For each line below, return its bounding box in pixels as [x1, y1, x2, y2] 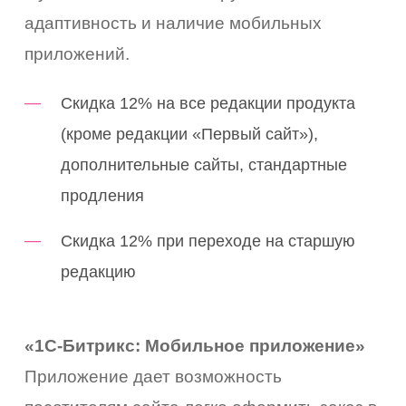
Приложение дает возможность [24, 366, 283, 386]
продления [61, 186, 145, 205]
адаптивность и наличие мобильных [24, 13, 323, 33]
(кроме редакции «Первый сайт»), [61, 124, 319, 143]
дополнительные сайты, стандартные [61, 155, 348, 174]
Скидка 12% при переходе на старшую [61, 231, 356, 250]
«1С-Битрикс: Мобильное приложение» [24, 335, 366, 355]
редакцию [61, 262, 137, 281]
